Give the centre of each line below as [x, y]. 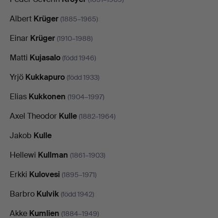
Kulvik [48, 194]
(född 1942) [77, 194]
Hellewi [24, 155]
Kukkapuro [45, 77]
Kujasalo [45, 57]
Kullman [53, 155]
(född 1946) [79, 58]
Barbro [23, 194]
